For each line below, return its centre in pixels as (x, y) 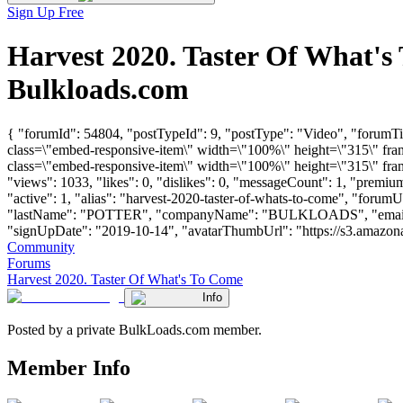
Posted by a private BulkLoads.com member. (134, 329)
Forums (29, 263)
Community (41, 246)
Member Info (69, 367)
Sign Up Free (45, 12)
